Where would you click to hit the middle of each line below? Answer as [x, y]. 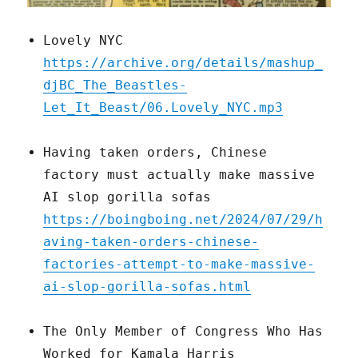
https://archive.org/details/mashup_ [183, 62]
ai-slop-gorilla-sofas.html [147, 286]
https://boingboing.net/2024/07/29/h [183, 219]
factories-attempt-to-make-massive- [179, 264]
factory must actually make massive [179, 174]
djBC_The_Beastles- [115, 85]
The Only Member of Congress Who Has [183, 331]
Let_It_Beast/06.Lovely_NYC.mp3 [163, 107]
